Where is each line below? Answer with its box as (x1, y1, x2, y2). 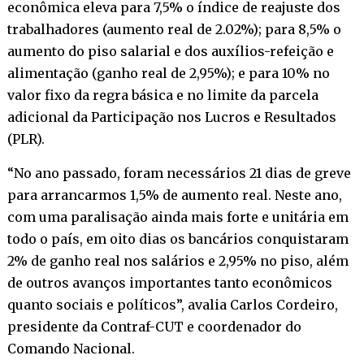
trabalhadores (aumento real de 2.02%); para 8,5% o (6, 20, 341, 37)
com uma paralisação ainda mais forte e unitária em (6, 208, 349, 225)
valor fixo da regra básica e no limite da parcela (6, 86, 318, 103)
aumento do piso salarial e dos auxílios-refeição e (6, 42, 334, 59)
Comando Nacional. (6, 340, 135, 357)
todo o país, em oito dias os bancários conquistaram (6, 230, 349, 247)
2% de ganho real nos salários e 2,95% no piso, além (6, 252, 349, 269)
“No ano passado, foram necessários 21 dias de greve (6, 164, 351, 181)
